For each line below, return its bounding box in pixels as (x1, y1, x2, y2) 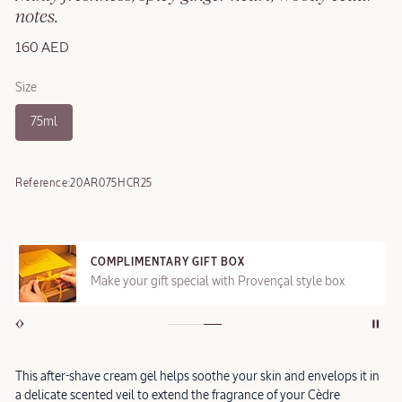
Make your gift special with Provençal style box (91, 275, 345, 289)
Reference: (15, 178, 71, 189)
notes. (15, 7, 58, 26)
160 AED (15, 40, 69, 56)
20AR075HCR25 (70, 178, 153, 189)
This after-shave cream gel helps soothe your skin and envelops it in (15, 370, 380, 383)
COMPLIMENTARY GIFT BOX (91, 258, 245, 269)
